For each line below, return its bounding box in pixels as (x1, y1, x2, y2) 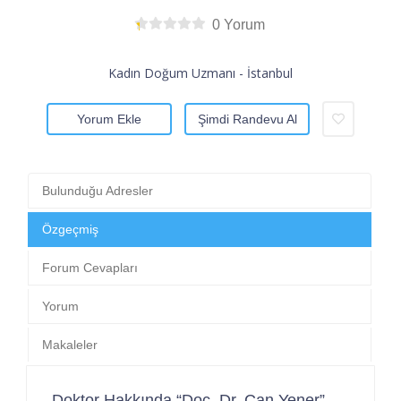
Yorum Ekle (77, 111, 141, 126)
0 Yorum (212, 16, 266, 32)
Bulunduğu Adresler (42, 183, 153, 198)
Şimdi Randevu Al (197, 111, 297, 126)
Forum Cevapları (42, 260, 138, 275)
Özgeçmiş (42, 221, 98, 236)
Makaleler (42, 337, 98, 352)
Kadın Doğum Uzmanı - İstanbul (108, 64, 293, 81)
